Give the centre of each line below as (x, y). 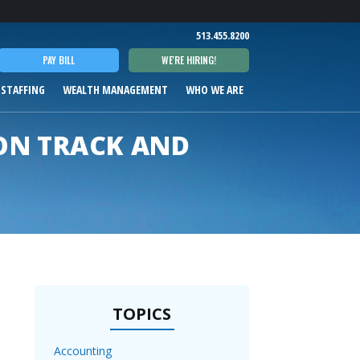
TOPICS (142, 314)
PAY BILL (59, 60)
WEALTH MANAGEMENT (115, 90)
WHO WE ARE (215, 90)
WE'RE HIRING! (189, 60)
